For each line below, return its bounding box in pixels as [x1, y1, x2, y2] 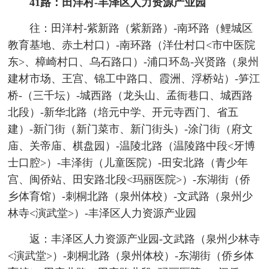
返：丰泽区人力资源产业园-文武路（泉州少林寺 [29, 233, 260, 246]
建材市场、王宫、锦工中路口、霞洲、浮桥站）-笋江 [8, 73, 261, 85]
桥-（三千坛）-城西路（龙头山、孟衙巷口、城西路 [8, 89, 253, 102]
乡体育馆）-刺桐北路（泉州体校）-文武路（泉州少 [8, 190, 253, 203]
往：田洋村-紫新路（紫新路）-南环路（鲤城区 [29, 22, 253, 35]
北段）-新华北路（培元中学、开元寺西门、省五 [8, 106, 239, 119]
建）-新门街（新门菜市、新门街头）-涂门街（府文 [8, 123, 253, 136]
